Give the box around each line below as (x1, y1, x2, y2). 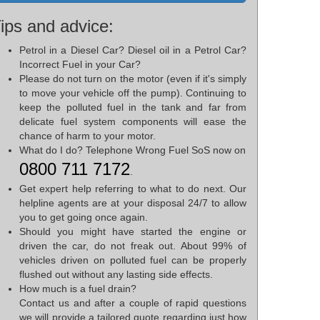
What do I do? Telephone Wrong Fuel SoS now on (19, 144, 246, 156)
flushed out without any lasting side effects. (19, 269, 213, 281)
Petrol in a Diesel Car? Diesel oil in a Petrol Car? (19, 44, 246, 56)
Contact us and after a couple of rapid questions (19, 297, 246, 309)
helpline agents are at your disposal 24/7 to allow (19, 197, 246, 209)
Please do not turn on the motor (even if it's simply (19, 73, 246, 85)
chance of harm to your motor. (19, 130, 156, 142)
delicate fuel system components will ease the (19, 116, 246, 128)
